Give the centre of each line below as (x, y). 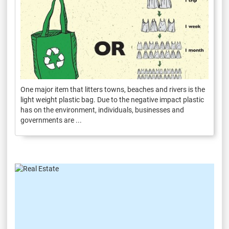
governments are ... (51, 120)
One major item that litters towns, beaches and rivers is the (113, 89)
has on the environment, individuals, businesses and (102, 110)
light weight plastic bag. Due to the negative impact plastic (112, 99)
